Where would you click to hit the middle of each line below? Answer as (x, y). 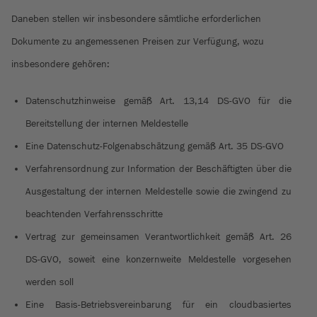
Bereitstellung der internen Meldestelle (107, 124)
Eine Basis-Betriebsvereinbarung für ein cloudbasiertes (158, 305)
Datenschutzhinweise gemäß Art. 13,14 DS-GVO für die (158, 101)
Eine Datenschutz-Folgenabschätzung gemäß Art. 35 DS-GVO (155, 146)
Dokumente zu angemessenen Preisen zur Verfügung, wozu (138, 42)
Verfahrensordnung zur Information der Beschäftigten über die (158, 169)
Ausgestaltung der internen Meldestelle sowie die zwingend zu (158, 192)
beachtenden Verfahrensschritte (94, 214)
